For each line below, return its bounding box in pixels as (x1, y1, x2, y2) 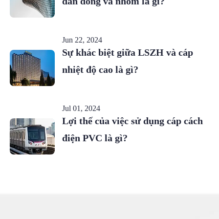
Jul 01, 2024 (62, 104, 100, 113)
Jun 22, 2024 (62, 36, 102, 44)
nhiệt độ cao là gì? (62, 64, 138, 75)
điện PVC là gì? (62, 132, 128, 144)
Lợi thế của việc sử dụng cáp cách (62, 115, 203, 127)
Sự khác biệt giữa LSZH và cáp (62, 47, 193, 58)
